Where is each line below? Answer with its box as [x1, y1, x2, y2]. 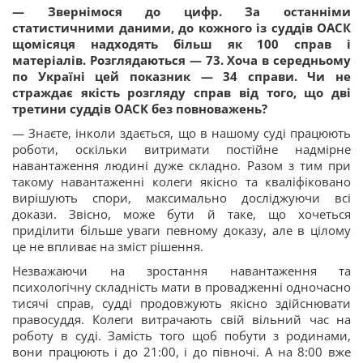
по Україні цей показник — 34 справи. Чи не [12, 68, 351, 85]
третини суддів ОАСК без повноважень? [12, 100, 267, 117]
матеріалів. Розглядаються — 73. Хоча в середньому [12, 52, 351, 69]
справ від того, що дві [186, 84, 352, 101]
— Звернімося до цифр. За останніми [12, 3, 351, 20]
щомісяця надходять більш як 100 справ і [12, 36, 351, 53]
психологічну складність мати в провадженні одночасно [12, 279, 351, 296]
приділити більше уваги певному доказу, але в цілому [12, 222, 351, 239]
